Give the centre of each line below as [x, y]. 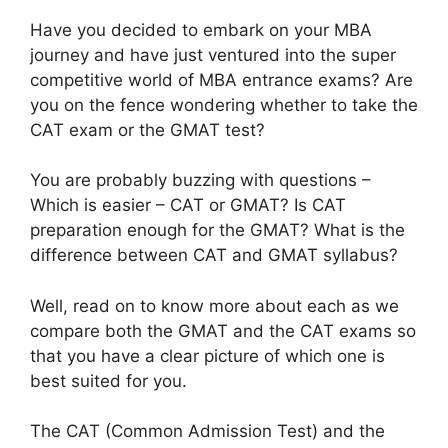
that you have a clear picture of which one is [207, 355]
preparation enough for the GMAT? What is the [217, 230]
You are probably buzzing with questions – [200, 180]
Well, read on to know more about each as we [214, 305]
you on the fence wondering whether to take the [224, 104]
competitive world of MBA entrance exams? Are [221, 79]
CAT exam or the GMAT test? [147, 129]
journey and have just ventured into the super [213, 54]
